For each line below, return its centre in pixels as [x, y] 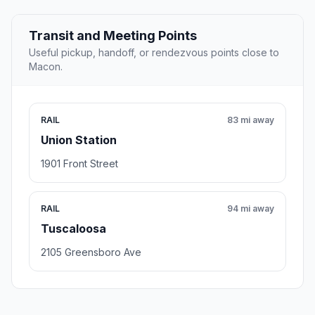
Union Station [79, 140]
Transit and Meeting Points [113, 36]
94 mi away [251, 209]
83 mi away [251, 120]
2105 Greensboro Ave [91, 252]
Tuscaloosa [73, 229]
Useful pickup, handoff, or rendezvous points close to [154, 53]
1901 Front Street [79, 164]
